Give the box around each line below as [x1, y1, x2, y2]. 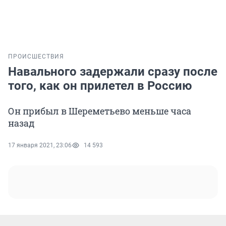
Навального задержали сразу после [8, 65, 217, 79]
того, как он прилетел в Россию [8, 79, 192, 93]
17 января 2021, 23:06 [8, 142, 72, 149]
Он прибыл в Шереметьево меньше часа [8, 105, 191, 118]
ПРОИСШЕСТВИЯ [8, 53, 64, 61]
